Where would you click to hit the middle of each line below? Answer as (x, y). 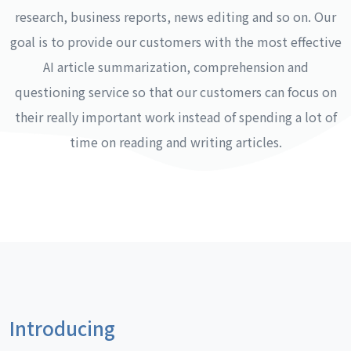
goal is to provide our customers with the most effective (175, 42)
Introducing (62, 328)
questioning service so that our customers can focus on (175, 92)
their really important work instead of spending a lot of (175, 117)
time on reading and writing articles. (175, 142)
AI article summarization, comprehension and (175, 67)
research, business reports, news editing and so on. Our (175, 16)
